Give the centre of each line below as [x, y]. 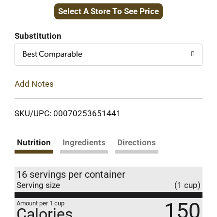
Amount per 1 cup [40, 203]
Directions [137, 142]
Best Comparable [52, 54]
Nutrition [34, 142]
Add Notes [34, 84]
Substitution [38, 36]
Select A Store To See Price [108, 11]
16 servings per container [71, 174]
